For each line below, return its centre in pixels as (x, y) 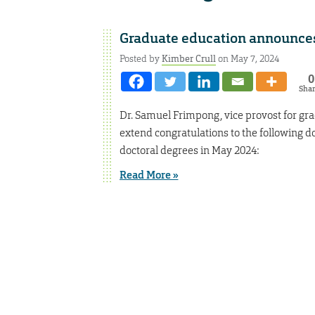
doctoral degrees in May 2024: (189, 150)
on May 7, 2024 (247, 58)
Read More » (149, 175)
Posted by (140, 58)
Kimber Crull (188, 58)
